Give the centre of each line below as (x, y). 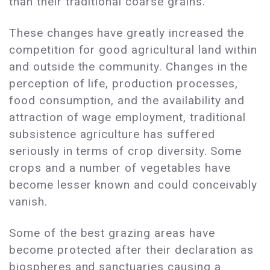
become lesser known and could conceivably (133, 185)
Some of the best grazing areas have (112, 233)
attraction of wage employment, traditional (128, 118)
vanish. (28, 202)
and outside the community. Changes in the (129, 67)
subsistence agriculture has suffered (112, 134)
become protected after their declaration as (132, 250)
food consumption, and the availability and (127, 101)
